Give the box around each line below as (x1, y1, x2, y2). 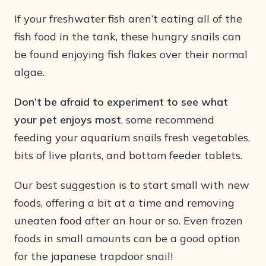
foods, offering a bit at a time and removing (14, 196, 235, 210)
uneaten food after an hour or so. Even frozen (14, 214, 243, 227)
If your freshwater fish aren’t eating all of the (14, 12, 242, 26)
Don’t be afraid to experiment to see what (14, 95, 228, 109)
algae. (14, 65, 45, 79)
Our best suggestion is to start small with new (14, 178, 249, 192)
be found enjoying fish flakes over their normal (14, 47, 248, 61)
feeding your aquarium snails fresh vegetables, (14, 131, 250, 144)
